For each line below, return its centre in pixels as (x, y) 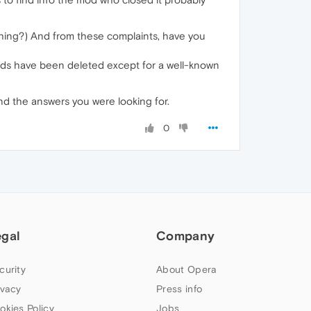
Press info (179, 289)
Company (186, 236)
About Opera (187, 269)
